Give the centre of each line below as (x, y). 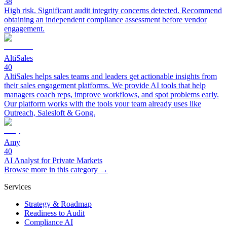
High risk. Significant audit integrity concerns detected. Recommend (113, 10)
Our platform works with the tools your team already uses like (103, 103)
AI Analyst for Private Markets (53, 160)
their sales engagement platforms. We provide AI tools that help (105, 85)
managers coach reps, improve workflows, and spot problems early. (111, 94)
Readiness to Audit (54, 213)
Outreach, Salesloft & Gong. (50, 112)
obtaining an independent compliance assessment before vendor (105, 19)
